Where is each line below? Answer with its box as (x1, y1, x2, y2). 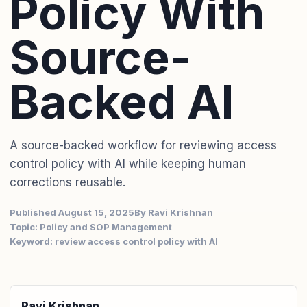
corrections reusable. (10, 175, 125, 189)
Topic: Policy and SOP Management (10, 221, 172, 232)
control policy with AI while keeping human (10, 157, 246, 171)
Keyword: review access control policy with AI (10, 236, 218, 247)
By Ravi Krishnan (134, 207, 213, 218)
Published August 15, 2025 (10, 207, 134, 218)
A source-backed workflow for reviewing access (10, 138, 277, 152)
